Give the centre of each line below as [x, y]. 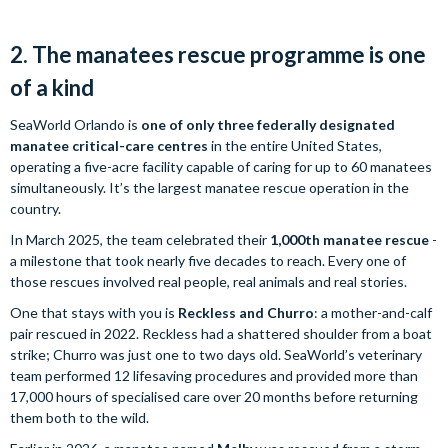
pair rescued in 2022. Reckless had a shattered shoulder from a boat [221, 333]
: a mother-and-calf [373, 312]
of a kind [52, 87]
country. [35, 208]
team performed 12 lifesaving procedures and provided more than [214, 375]
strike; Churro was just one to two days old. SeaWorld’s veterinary [216, 354]
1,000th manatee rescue [349, 239]
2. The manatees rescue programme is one [218, 54]
